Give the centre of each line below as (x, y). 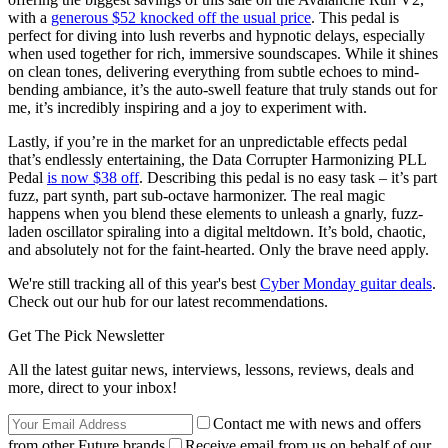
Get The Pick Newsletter (86, 335)
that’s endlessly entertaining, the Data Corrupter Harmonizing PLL (217, 159)
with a (29, 17)
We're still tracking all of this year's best (134, 283)
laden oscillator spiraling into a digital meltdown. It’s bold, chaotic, (217, 231)
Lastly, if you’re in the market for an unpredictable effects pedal (207, 141)
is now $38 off (93, 177)
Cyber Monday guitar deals (346, 283)
